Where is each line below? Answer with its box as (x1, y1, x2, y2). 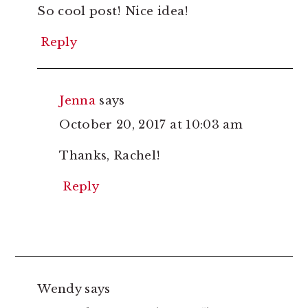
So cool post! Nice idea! (37, 4, 189, 19)
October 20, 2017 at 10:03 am (59, 118, 243, 133)
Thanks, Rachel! (59, 148, 161, 164)
